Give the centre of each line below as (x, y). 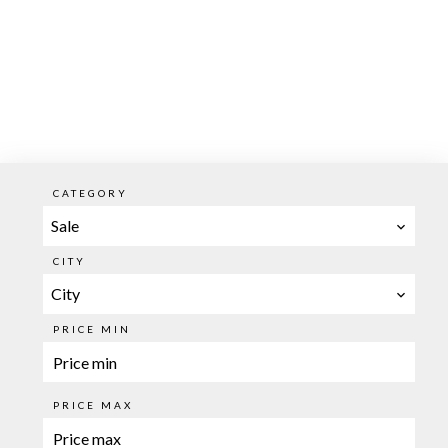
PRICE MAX (92, 405)
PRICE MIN (91, 329)
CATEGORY (90, 193)
